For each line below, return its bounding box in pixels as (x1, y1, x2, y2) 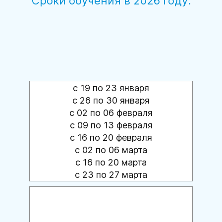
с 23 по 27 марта (75, 169, 147, 180)
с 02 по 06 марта (75, 145, 147, 156)
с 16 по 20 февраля (70, 132, 152, 143)
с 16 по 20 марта (75, 157, 147, 168)
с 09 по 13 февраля (69, 120, 153, 131)
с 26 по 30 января (72, 95, 150, 106)
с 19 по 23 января (73, 83, 149, 94)
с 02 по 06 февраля (69, 108, 153, 118)
